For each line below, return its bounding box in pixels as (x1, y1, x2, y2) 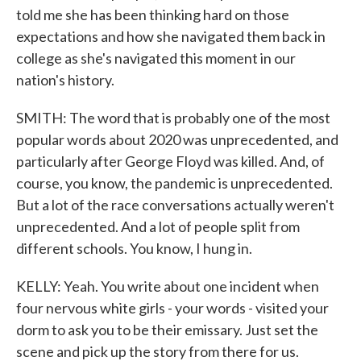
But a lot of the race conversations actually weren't (16, 196, 334, 214)
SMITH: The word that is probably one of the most (16, 109, 330, 127)
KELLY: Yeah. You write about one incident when (16, 277, 319, 295)
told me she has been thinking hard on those (16, 6, 289, 23)
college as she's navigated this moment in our (16, 49, 296, 67)
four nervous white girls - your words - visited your (16, 299, 329, 317)
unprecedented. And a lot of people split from (16, 218, 300, 235)
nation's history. (16, 71, 114, 89)
